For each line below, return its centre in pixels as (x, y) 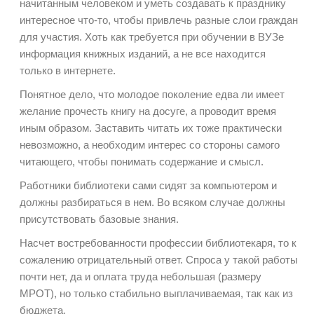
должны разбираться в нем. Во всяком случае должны (152, 203)
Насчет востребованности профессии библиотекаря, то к (158, 243)
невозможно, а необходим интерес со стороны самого (150, 145)
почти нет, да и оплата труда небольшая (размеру (141, 277)
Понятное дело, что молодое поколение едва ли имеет (152, 95)
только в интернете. (68, 71)
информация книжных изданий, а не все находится (143, 54)
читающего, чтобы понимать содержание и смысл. (142, 162)
